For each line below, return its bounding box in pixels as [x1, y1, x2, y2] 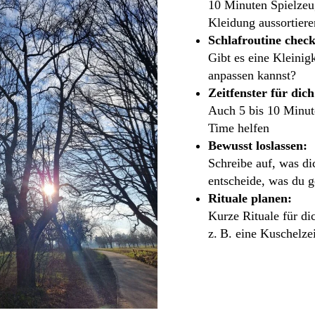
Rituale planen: [208, 191, 292, 205]
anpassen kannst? [208, 67, 296, 82]
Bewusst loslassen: [208, 138, 307, 153]
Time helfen [208, 120, 269, 135]
